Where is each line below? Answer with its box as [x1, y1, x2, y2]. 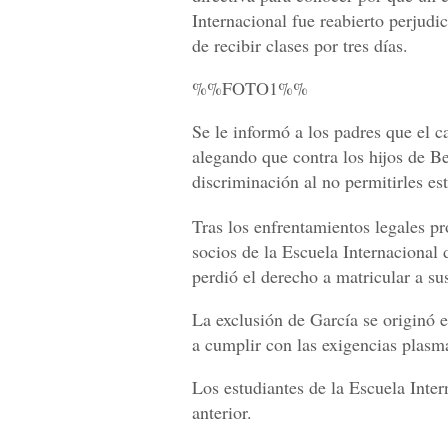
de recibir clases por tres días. [192, 32, 408, 57]
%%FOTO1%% [192, 75, 308, 100]
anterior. [192, 399, 252, 424]
